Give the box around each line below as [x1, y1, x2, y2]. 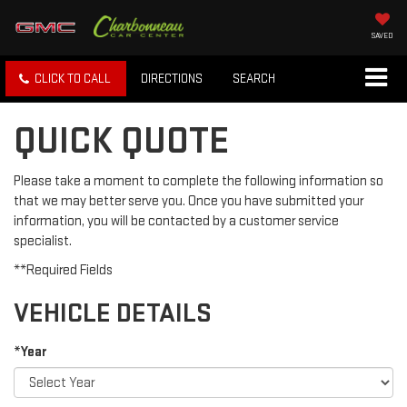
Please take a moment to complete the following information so [14, 173, 383, 191]
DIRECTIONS [141, 71, 203, 87]
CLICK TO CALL [35, 71, 111, 87]
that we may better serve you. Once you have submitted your [14, 193, 363, 211]
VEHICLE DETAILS [14, 297, 212, 331]
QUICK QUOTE [14, 118, 229, 165]
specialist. [14, 233, 72, 251]
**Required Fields [14, 262, 113, 280]
